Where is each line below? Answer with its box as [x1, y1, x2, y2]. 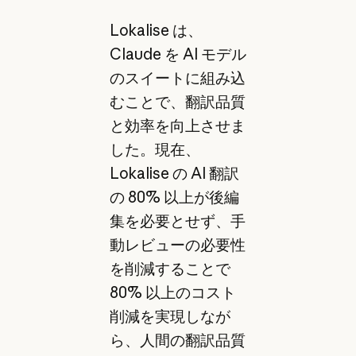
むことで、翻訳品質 [109, 91, 246, 111]
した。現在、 [109, 139, 200, 159]
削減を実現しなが [109, 306, 230, 326]
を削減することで [109, 258, 230, 278]
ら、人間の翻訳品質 [109, 330, 246, 350]
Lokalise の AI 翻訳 [109, 163, 239, 183]
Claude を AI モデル [109, 44, 246, 64]
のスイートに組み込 [109, 68, 246, 87]
